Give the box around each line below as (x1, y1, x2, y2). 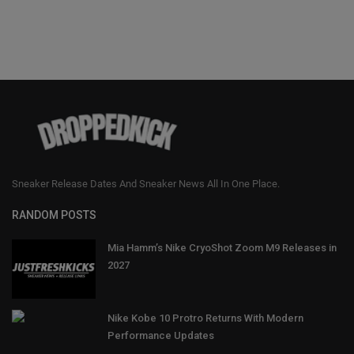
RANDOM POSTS (12, 209, 96, 222)
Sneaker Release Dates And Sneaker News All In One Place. (12, 178, 280, 190)
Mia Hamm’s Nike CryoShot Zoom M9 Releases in (107, 242, 337, 254)
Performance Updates (107, 330, 214, 342)
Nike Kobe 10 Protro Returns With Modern (107, 312, 303, 325)
